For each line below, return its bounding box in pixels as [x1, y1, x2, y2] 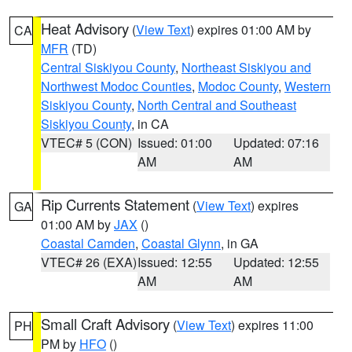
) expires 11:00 [231, 316, 313, 334]
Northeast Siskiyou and [181, 58, 311, 76]
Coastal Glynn [141, 234, 221, 252]
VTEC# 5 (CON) [41, 134, 132, 152]
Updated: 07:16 [233, 134, 320, 152]
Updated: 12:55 [233, 253, 320, 271]
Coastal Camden [41, 234, 135, 252]
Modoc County [198, 77, 278, 95]
